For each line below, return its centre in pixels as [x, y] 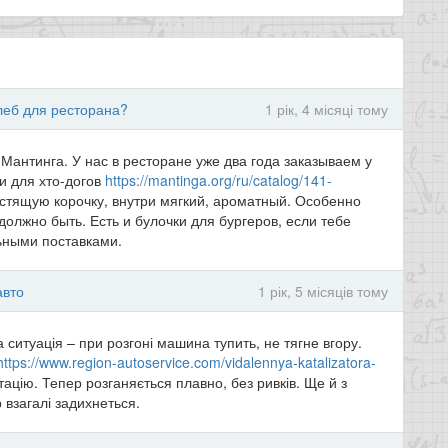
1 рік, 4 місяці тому [326, 109]
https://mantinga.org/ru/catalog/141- [218, 180]
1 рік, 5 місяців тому [323, 291]
